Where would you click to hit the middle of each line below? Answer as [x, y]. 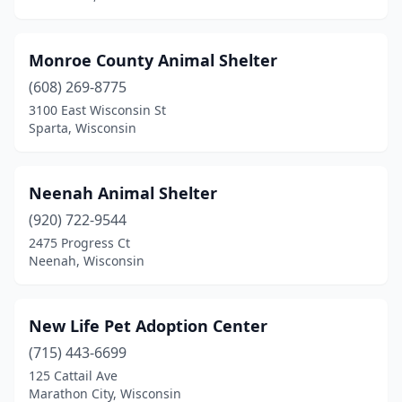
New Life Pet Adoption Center [148, 326]
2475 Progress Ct [79, 243]
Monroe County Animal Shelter [153, 60]
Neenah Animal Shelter [123, 193]
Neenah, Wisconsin [87, 261]
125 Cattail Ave [73, 376]
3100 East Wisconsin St [97, 110]
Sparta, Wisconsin [83, 128]
